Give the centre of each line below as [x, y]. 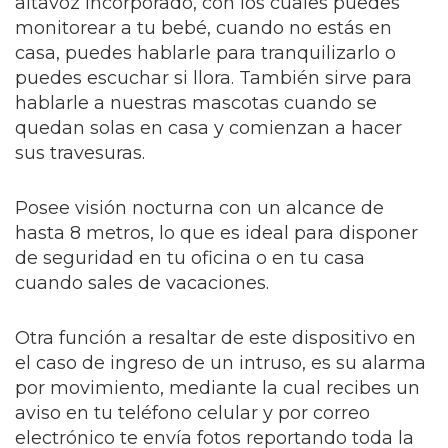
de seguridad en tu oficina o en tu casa [190, 258]
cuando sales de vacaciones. [142, 283]
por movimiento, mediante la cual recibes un [217, 388]
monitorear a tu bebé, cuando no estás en [203, 28]
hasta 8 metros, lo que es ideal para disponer [216, 233]
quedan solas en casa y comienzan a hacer [208, 128]
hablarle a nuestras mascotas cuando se [196, 103]
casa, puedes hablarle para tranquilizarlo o [205, 53]
